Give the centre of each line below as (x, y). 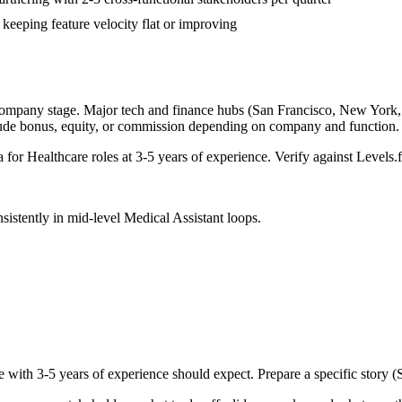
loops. (242, 218)
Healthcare (57, 157)
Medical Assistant (174, 218)
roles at (112, 157)
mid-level (94, 218)
